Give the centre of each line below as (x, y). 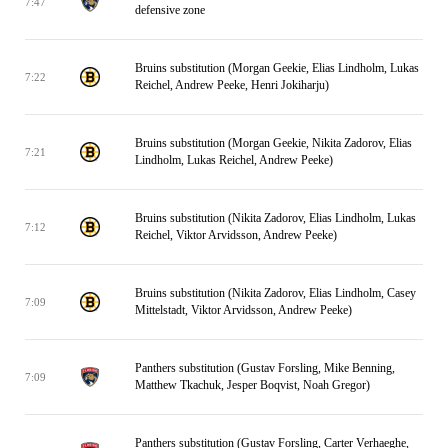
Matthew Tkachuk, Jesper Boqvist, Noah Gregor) (252, 385)
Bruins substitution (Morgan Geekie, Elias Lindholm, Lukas (277, 68)
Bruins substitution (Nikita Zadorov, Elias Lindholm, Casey (275, 293)
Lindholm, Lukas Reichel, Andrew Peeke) (234, 160)
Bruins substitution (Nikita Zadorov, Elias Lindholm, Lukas (275, 218)
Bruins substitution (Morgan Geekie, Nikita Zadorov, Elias (273, 143)
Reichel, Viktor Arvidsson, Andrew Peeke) (236, 235)
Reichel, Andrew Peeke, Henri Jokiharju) (232, 85)
